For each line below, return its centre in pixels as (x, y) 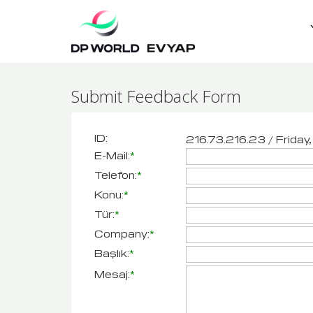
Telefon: (116, 174)
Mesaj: (112, 274)
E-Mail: (112, 155)
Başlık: (112, 253)
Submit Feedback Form (156, 96)
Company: (122, 233)
